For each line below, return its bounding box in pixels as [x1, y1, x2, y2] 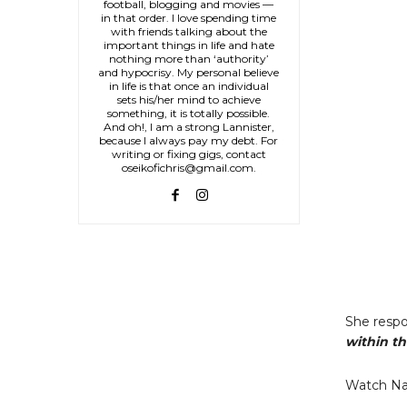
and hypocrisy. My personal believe [98, 65, 280, 79]
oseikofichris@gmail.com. [121, 160, 256, 174]
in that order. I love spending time [101, 10, 277, 25]
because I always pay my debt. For [99, 133, 279, 147]
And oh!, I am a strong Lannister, [103, 119, 274, 134]
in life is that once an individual [108, 78, 269, 93]
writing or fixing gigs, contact [111, 146, 266, 161]
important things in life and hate [103, 37, 274, 52]
